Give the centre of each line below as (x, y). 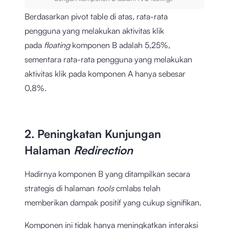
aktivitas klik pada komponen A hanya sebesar (105, 73)
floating (58, 45)
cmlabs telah (138, 188)
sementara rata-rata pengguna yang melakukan (108, 59)
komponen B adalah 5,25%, (121, 45)
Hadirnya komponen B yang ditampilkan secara (107, 174)
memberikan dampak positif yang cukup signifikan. (114, 202)
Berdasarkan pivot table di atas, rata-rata (96, 16)
